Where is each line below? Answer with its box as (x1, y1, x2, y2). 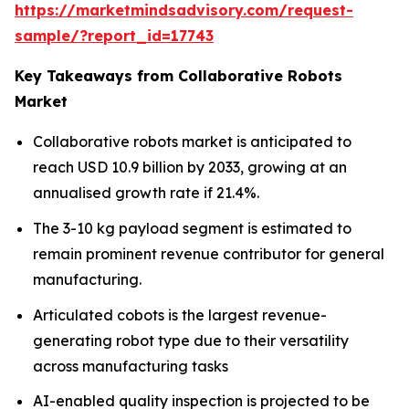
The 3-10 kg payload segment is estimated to (33, 218, 351, 237)
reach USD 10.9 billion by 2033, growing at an (33, 158, 347, 177)
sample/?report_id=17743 (15, 26, 214, 46)
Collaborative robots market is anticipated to (33, 132, 351, 152)
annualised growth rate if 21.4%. (33, 184, 259, 203)
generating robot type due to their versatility (33, 330, 349, 350)
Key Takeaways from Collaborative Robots (15, 67, 342, 86)
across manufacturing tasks (33, 356, 228, 375)
